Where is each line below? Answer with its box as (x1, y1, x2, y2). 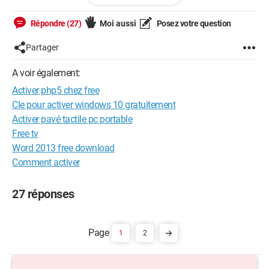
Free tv (12, 128, 38, 139)
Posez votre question (155, 19, 231, 28)
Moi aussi (100, 19, 136, 28)
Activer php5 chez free (12, 85, 99, 96)
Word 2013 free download (12, 142, 115, 154)
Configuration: (19, 4, 86, 14)
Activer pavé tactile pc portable (12, 113, 132, 125)
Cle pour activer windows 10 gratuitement (12, 99, 175, 110)
